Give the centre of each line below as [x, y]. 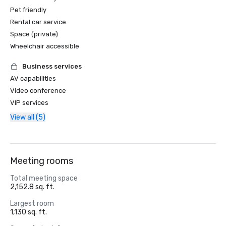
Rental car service [38, 22]
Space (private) [34, 34]
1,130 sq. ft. [29, 212]
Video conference [38, 91]
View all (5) [28, 117]
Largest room [32, 204]
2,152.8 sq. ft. [32, 187]
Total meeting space [44, 178]
